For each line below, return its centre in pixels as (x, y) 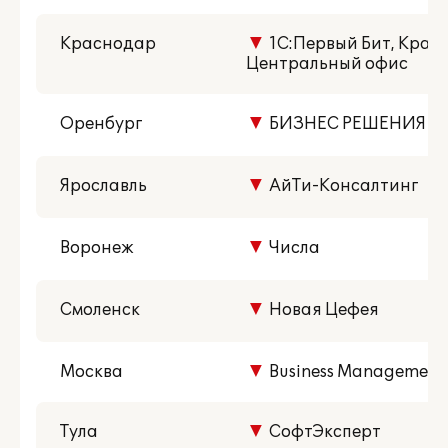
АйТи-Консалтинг (342, 186)
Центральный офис (327, 64)
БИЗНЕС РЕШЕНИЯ (346, 124)
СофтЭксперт (323, 432)
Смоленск (100, 310)
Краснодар (108, 44)
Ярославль (103, 186)
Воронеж (97, 248)
